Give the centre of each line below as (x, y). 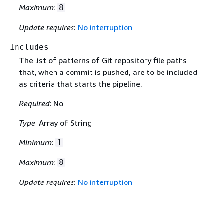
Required (34, 103)
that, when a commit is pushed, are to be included (108, 72)
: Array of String (63, 123)
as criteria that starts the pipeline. (80, 84)
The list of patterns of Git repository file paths (103, 61)
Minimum (35, 142)
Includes (29, 47)
